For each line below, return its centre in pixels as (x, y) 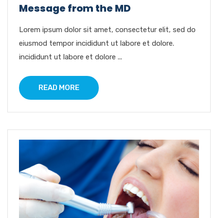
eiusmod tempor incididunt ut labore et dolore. (97, 43)
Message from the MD (75, 8)
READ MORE (59, 87)
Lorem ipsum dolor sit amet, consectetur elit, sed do (107, 29)
